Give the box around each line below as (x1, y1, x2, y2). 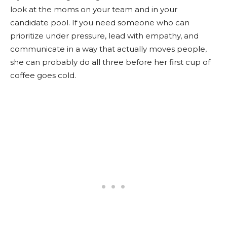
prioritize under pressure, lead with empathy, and (10, 30, 199, 41)
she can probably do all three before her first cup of (10, 57, 210, 67)
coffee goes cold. (10, 70, 76, 80)
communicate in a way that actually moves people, (10, 44, 207, 54)
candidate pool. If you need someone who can (10, 17, 190, 27)
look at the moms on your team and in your (10, 4, 177, 14)
